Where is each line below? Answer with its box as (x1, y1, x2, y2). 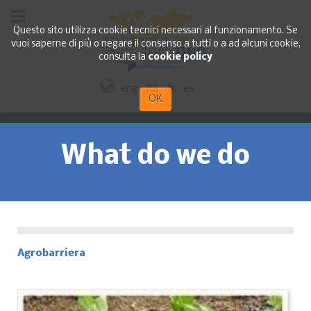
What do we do (61, 142, 250, 171)
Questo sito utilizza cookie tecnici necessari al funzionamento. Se (13, 26, 298, 36)
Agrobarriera (17, 247, 85, 259)
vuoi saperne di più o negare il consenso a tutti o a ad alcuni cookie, (10, 39, 301, 49)
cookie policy (148, 52, 212, 62)
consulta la (99, 52, 148, 62)
